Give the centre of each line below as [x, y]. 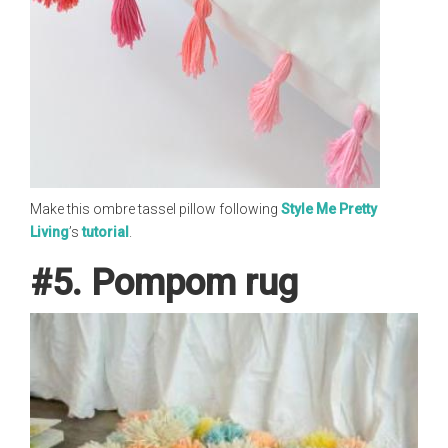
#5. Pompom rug [164, 283]
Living [49, 232]
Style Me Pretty [329, 209]
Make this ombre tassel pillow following [155, 209]
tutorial [105, 232]
